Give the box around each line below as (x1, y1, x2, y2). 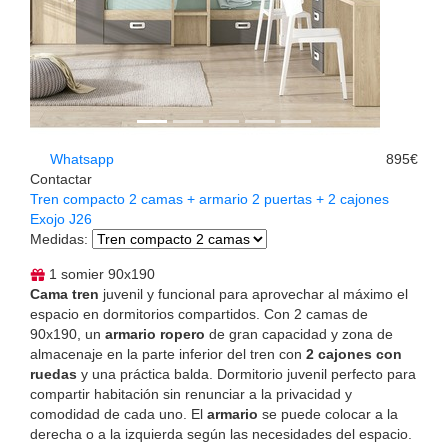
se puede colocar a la (258, 405, 398, 422)
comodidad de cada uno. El (30, 405, 207, 422)
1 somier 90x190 (45, 265, 155, 282)
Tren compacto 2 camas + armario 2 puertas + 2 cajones (30, 190, 389, 207)
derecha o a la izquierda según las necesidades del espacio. (30, 425, 412, 442)
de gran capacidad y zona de (205, 325, 393, 342)
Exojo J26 (30, 210, 92, 227)
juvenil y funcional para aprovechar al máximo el (99, 285, 408, 302)
